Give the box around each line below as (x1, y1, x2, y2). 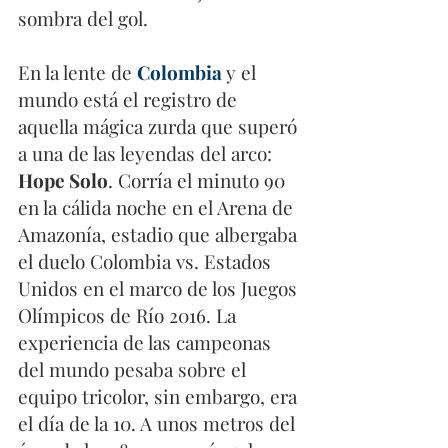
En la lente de (18, 59, 137, 86)
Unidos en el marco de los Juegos (18, 275, 302, 302)
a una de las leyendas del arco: (18, 140, 277, 167)
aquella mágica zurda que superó (18, 113, 302, 140)
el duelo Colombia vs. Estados (18, 248, 276, 275)
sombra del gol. (18, 5, 153, 32)
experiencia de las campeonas (18, 329, 276, 356)
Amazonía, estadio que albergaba (18, 221, 302, 248)
